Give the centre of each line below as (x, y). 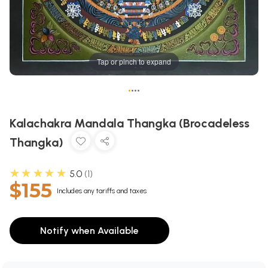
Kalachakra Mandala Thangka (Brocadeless (130, 124)
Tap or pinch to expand (134, 62)
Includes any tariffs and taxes (102, 191)
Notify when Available (89, 231)
